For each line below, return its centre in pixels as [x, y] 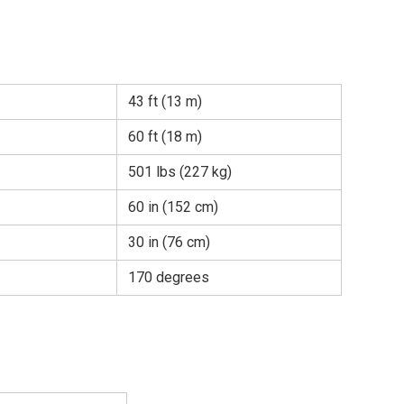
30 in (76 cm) [169, 242]
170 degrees [169, 277]
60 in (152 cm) [173, 207]
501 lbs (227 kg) [180, 171]
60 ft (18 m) [165, 136]
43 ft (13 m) [165, 101]
